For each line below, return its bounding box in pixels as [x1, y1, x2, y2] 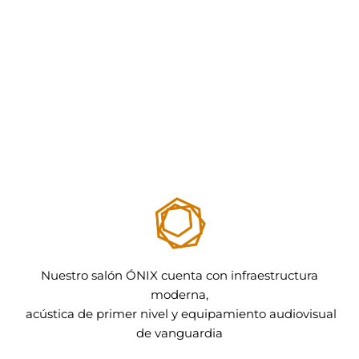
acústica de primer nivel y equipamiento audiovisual [22, 306, 337, 322]
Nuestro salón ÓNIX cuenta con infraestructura [41, 268, 318, 284]
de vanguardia [136, 325, 223, 341]
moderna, [151, 287, 208, 303]
